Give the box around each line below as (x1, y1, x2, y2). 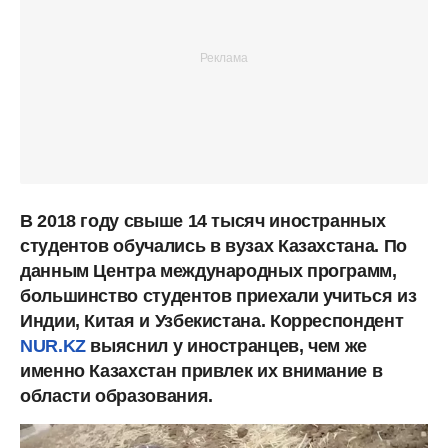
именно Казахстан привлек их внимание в (20, 360, 383, 381)
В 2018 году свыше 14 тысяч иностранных (20, 210, 386, 231)
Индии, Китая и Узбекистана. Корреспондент (20, 310, 404, 331)
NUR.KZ (20, 335, 86, 356)
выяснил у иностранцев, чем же (85, 335, 368, 356)
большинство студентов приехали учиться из (20, 285, 417, 306)
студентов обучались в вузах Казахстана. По (20, 235, 407, 256)
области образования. (20, 385, 213, 406)
